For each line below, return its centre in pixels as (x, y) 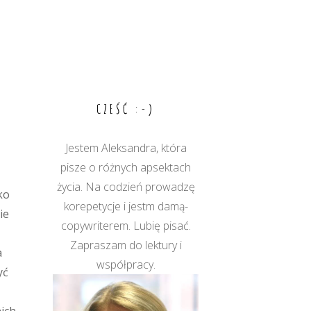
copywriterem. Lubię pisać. (126, 226)
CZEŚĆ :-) (126, 109)
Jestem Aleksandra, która (126, 148)
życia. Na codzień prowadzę (126, 187)
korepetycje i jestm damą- (126, 206)
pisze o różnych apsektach (126, 167)
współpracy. (126, 264)
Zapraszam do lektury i (126, 245)
